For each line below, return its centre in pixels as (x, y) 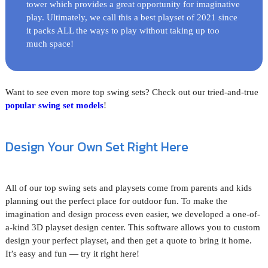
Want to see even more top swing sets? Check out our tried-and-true (132, 92)
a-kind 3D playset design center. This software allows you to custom (133, 228)
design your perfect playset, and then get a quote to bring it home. (128, 241)
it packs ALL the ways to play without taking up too (123, 31)
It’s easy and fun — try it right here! (72, 254)
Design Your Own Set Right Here (97, 147)
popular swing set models (54, 106)
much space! (50, 44)
